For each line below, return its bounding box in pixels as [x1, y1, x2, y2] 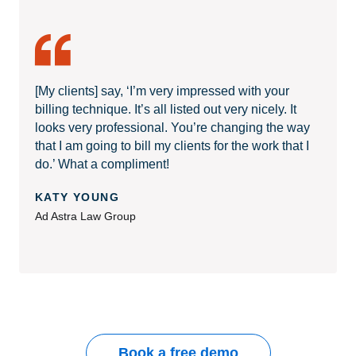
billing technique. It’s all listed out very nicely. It [35, 102, 296, 116]
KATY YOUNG [35, 190, 119, 203]
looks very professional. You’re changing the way [35, 120, 310, 134]
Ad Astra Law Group [35, 209, 136, 222]
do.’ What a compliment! [35, 157, 169, 171]
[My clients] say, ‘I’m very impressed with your [35, 83, 289, 98]
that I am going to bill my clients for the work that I [35, 138, 309, 153]
